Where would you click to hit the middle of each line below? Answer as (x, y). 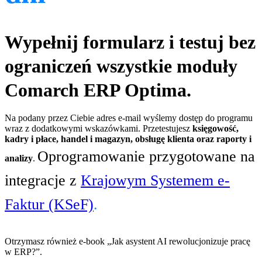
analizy (19, 158)
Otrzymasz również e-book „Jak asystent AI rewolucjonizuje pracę (127, 241)
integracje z (43, 180)
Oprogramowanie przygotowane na (146, 156)
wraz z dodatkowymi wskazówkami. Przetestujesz (99, 128)
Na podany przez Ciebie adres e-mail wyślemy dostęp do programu (129, 118)
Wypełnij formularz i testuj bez (130, 42)
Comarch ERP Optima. (98, 90)
